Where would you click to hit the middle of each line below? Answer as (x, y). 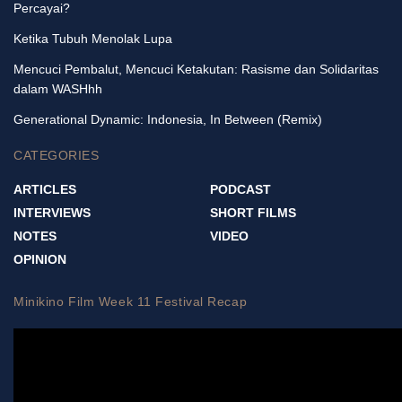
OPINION (40, 259)
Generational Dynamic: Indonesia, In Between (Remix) (168, 119)
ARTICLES (45, 189)
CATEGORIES (57, 155)
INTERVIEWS (52, 212)
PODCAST (240, 189)
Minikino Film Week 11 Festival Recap (131, 301)
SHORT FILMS (253, 212)
